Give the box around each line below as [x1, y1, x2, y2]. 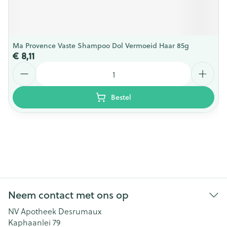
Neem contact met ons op [8, 187, 129, 202]
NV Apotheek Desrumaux [8, 205, 101, 217]
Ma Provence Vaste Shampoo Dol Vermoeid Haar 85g [13, 41, 189, 51]
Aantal [12, 60, 37, 72]
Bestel [111, 92, 131, 102]
